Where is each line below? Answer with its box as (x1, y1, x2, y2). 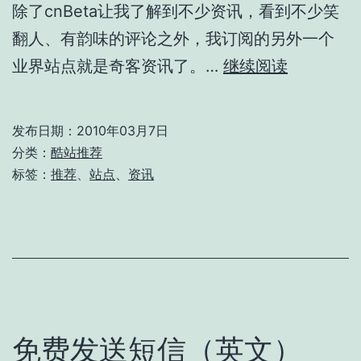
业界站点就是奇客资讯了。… (12, 56, 223, 76)
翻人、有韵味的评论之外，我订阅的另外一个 (12, 28, 334, 48)
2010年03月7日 (77, 122, 168, 139)
